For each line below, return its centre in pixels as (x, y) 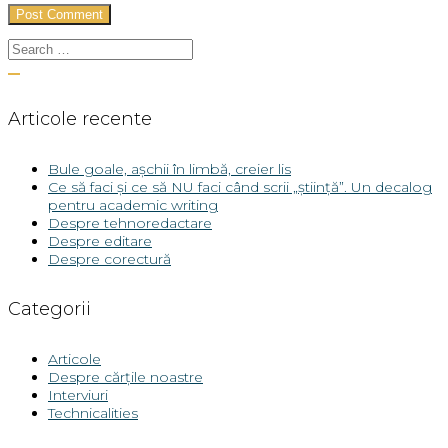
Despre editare (100, 241)
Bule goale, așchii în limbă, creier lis (169, 169)
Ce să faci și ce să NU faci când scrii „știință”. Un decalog (240, 187)
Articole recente (80, 119)
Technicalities (93, 413)
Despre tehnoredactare (130, 223)
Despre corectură (109, 259)
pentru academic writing (133, 205)
